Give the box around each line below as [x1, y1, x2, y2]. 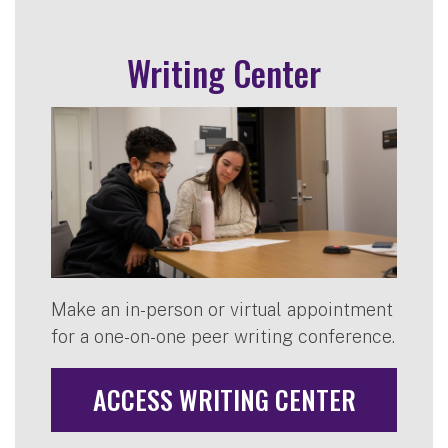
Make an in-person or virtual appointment [51, 299, 393, 321]
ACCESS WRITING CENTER [92, 380, 356, 420]
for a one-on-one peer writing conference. [51, 326, 395, 348]
